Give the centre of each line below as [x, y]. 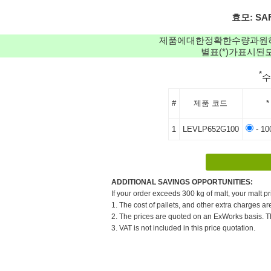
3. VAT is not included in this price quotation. [183, 228]
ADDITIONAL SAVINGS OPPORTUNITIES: [182, 182]
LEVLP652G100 [211, 129]
